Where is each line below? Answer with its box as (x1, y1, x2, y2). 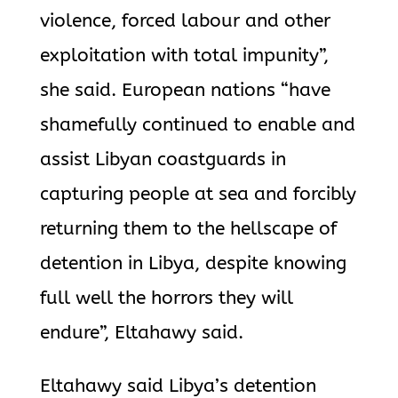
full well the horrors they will (39, 287, 293, 309)
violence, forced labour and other (39, 10, 330, 32)
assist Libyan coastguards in (39, 148, 286, 171)
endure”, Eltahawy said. (39, 322, 243, 344)
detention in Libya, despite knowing (39, 252, 346, 275)
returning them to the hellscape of (39, 218, 337, 240)
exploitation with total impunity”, (39, 44, 329, 67)
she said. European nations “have (39, 79, 330, 101)
